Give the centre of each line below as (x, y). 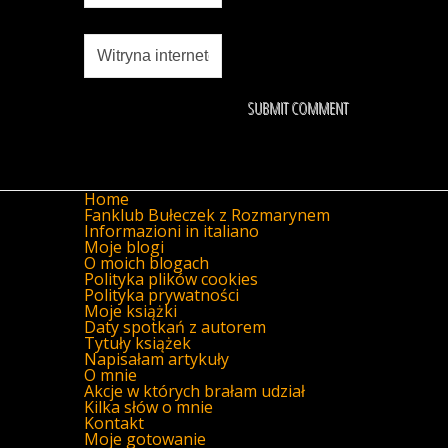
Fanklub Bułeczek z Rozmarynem (207, 214)
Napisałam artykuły (156, 358)
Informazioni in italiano (171, 230)
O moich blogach (146, 262)
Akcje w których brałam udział (194, 390)
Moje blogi (124, 246)
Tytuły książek (137, 342)
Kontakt (114, 422)
